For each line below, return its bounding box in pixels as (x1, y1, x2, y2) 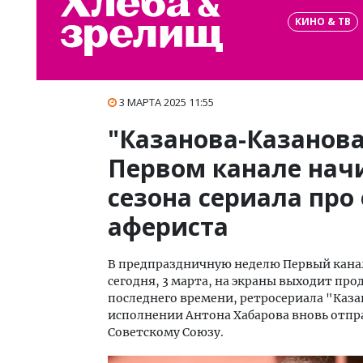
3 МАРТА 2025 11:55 (119, 95, 214, 109)
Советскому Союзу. (108, 325, 224, 340)
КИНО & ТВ (295, 14, 351, 28)
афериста (108, 210, 228, 243)
